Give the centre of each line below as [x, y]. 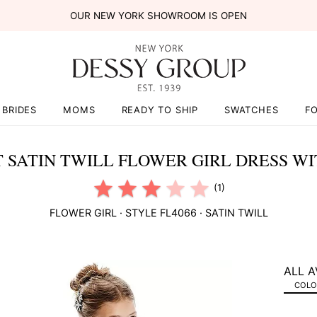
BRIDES [20, 110]
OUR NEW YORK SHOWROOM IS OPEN [158, 16]
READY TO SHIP [160, 110]
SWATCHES [252, 110]
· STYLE [138, 213]
